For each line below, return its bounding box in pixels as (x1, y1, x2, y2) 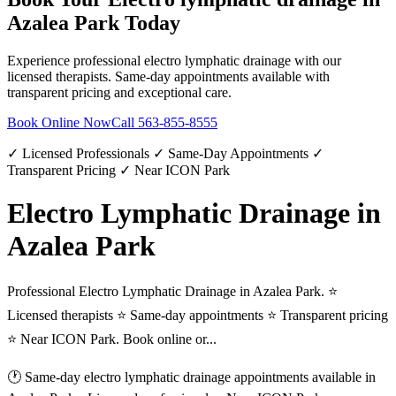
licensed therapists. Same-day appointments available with (7, 68, 330, 84)
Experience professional (7, 52, 144, 68)
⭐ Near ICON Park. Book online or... (7, 331, 217, 347)
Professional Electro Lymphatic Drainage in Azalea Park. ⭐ (7, 284, 338, 300)
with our (291, 52, 341, 68)
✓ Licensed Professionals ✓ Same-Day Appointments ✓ (7, 145, 324, 161)
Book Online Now (7, 114, 111, 130)
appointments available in (231, 369, 376, 385)
